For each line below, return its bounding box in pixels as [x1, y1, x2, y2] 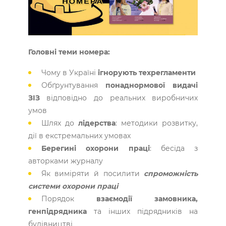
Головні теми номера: [28, 47, 110, 57]
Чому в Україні [41, 68, 98, 78]
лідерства [78, 119, 116, 128]
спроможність [144, 169, 198, 179]
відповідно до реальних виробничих [39, 93, 198, 103]
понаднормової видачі [105, 81, 198, 90]
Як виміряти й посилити [41, 169, 144, 179]
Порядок [41, 194, 96, 204]
